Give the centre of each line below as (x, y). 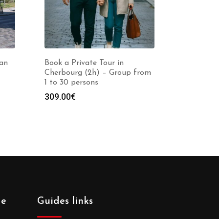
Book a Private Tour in (84, 63)
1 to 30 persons (71, 83)
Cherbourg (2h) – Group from (98, 73)
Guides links (65, 201)
